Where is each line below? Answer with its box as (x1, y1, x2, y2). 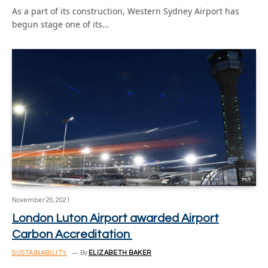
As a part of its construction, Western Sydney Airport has (12, 5, 239, 17)
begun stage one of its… (12, 18, 109, 30)
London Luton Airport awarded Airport (12, 212, 219, 224)
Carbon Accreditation (12, 229, 132, 240)
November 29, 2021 (12, 197, 70, 203)
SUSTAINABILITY (12, 249, 67, 256)
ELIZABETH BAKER (88, 249, 151, 256)
